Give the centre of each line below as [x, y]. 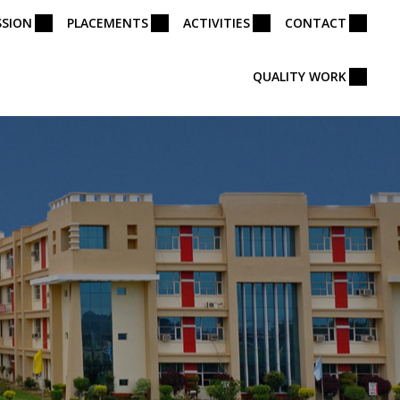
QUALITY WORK [300, 76]
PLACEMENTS [108, 23]
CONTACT [316, 23]
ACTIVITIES [217, 23]
